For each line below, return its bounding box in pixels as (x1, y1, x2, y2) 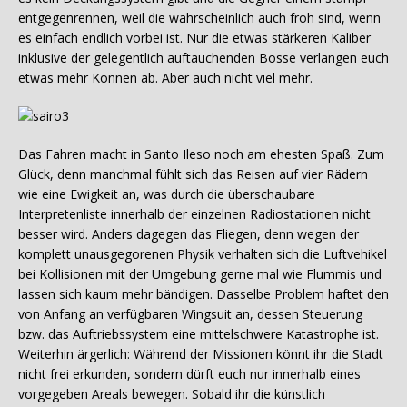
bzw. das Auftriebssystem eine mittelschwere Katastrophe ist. (18, 325, 379, 343)
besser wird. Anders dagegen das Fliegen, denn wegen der (18, 225, 359, 243)
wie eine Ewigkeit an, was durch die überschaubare (18, 185, 315, 203)
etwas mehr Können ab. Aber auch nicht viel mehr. (18, 69, 313, 87)
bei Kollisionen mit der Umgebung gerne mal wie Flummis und (18, 265, 382, 283)
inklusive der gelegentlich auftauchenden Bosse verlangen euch (18, 49, 389, 67)
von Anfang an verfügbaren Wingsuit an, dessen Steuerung (18, 305, 362, 323)
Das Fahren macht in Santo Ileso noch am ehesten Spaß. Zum (18, 145, 384, 164)
